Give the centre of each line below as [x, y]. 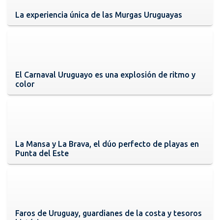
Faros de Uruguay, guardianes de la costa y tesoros [109, 213]
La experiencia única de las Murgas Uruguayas [99, 14]
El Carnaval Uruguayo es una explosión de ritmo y [105, 74]
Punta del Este [42, 153]
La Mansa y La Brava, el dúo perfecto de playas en [107, 144]
